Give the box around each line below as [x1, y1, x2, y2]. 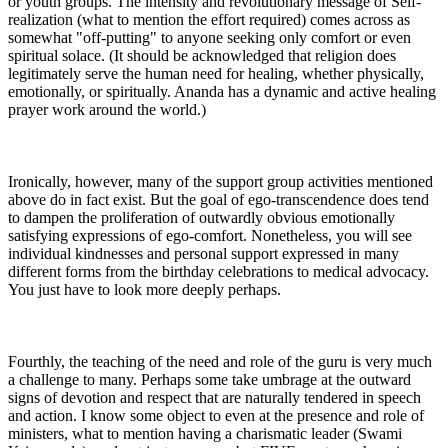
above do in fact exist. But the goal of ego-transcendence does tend [8, 190, 429, 208]
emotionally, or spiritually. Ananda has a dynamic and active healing [8, 82, 436, 100]
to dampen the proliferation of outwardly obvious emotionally [8, 208, 395, 226]
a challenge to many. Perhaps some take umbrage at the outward [8, 370, 411, 388]
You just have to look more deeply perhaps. [8, 280, 281, 298]
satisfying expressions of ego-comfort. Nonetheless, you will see [8, 226, 412, 244]
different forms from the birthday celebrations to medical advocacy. [8, 262, 429, 280]
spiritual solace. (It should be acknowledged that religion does [8, 46, 396, 64]
